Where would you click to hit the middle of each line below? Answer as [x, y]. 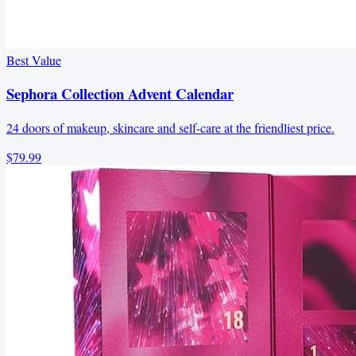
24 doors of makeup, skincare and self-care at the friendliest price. [170, 128]
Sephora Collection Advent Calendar [120, 94]
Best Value [34, 60]
